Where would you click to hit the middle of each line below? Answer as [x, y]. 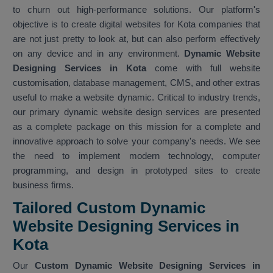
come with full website [203, 68]
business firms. [44, 185]
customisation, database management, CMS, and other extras [136, 83]
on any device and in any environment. [99, 54]
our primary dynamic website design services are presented [136, 112]
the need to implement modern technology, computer [136, 156]
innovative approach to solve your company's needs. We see [136, 141]
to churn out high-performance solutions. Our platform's [136, 10]
